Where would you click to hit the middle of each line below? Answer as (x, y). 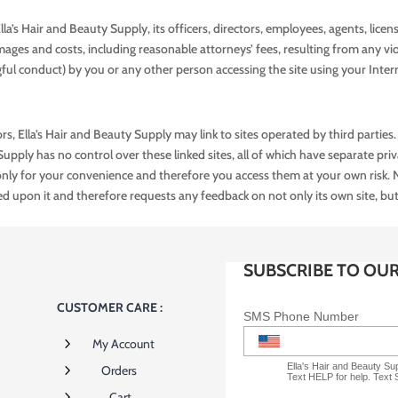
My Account (123, 344)
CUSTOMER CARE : (110, 308)
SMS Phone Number (301, 317)
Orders (119, 371)
